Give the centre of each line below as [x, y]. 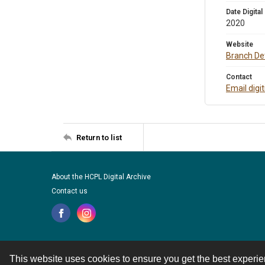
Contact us [70, 191]
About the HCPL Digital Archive [101, 177]
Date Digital [244, 12]
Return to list [99, 137]
